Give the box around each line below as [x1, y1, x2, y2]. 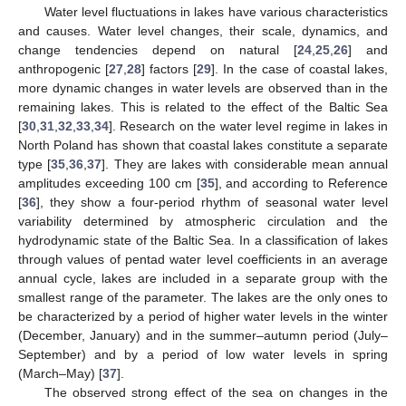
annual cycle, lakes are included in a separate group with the [18, 270, 388, 285]
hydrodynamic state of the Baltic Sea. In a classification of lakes [18, 232, 388, 247]
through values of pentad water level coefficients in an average [18, 251, 388, 266]
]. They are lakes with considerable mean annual [101, 156, 388, 171]
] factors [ [141, 61, 198, 76]
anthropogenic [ [18, 61, 110, 76]
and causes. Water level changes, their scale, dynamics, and [18, 23, 388, 38]
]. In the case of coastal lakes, [211, 61, 389, 76]
